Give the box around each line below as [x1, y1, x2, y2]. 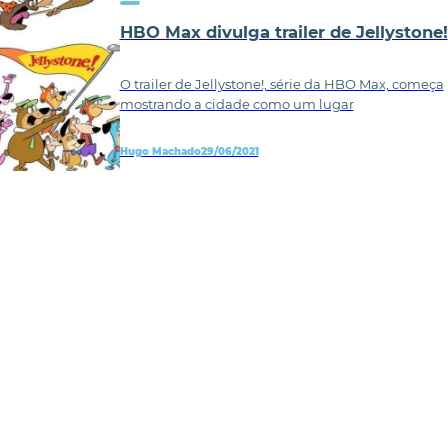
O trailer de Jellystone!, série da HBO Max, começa [119, 75, 444, 92]
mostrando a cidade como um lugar [119, 95, 354, 112]
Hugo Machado [119, 144, 201, 158]
